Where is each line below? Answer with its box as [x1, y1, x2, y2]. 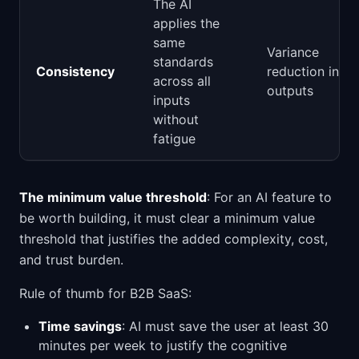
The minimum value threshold [19, 189, 207, 205]
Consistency [36, 63, 115, 79]
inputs [153, 92, 190, 108]
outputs [267, 83, 313, 99]
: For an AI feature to [207, 189, 332, 205]
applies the [153, 15, 220, 31]
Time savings [38, 318, 122, 334]
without [153, 111, 199, 127]
